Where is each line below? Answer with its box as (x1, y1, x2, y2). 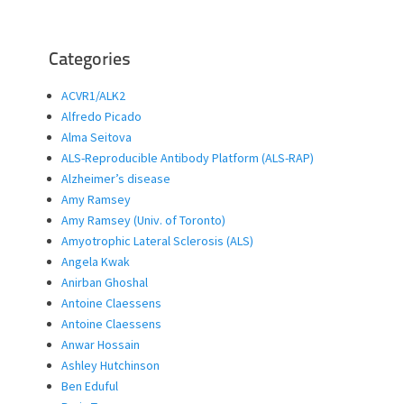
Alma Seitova (61, 129, 132, 146)
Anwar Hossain (61, 336, 140, 353)
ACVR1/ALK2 (61, 87, 125, 105)
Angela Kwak (61, 253, 130, 271)
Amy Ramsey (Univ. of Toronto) (61, 212, 225, 229)
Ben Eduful (61, 378, 118, 395)
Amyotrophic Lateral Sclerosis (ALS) (61, 233, 253, 250)
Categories (49, 51, 131, 70)
